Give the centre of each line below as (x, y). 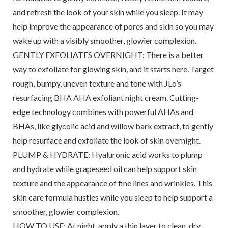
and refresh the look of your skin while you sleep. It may (108, 12)
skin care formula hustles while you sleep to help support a (112, 197)
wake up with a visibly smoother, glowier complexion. (104, 40)
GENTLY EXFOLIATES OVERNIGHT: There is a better (108, 55)
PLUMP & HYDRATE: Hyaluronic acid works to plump (107, 154)
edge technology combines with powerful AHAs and (103, 112)
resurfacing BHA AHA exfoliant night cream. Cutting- (106, 97)
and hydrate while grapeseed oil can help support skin (105, 169)
